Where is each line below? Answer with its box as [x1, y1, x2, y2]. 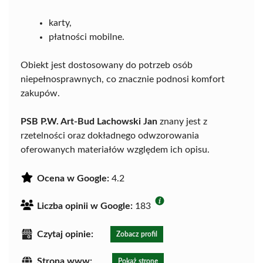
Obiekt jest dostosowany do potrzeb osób [21, 60, 193, 70]
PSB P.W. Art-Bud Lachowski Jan [21, 117, 157, 127]
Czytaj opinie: [37, 230, 93, 240]
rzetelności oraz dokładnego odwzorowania [21, 131, 199, 141]
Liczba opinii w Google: [37, 201, 133, 211]
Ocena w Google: [37, 174, 109, 184]
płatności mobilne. [49, 32, 124, 42]
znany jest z [157, 117, 207, 127]
